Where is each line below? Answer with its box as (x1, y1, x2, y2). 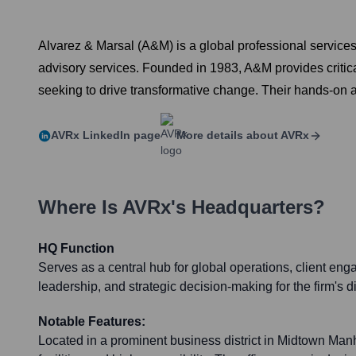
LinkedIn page (79, 129, 161, 142)
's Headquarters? (171, 196, 325, 219)
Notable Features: (38, 315, 145, 329)
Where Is (38, 196, 122, 219)
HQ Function (38, 242, 114, 256)
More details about (176, 129, 278, 142)
